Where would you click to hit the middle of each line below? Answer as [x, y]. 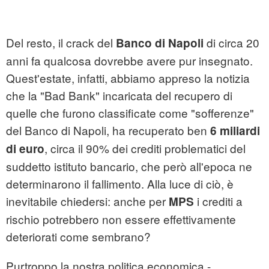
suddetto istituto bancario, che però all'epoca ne [129, 166]
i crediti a [218, 201]
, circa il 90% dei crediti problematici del [145, 148]
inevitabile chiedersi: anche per [87, 201]
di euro [25, 149]
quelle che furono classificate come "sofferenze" [130, 113]
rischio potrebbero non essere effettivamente [121, 219]
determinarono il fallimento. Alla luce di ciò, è [120, 184]
